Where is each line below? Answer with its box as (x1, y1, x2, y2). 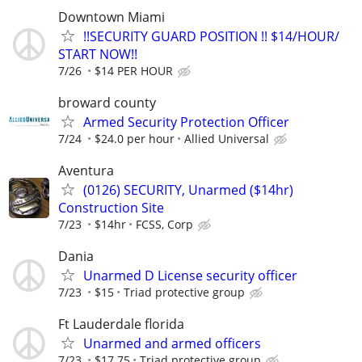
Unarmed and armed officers (83, 335, 261, 353)
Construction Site (58, 198, 164, 217)
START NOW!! (58, 44, 137, 63)
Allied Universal (184, 130, 269, 146)
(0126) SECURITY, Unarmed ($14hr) (83, 180, 293, 199)
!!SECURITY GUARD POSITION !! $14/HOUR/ (83, 27, 339, 45)
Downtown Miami (58, 7, 165, 26)
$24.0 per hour (95, 130, 175, 146)
